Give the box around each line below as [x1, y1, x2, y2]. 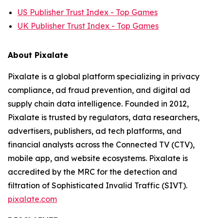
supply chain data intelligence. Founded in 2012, [8, 99, 189, 109]
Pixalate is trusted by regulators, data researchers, [8, 112, 200, 122]
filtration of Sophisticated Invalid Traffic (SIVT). [8, 181, 187, 190]
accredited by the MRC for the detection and [8, 167, 177, 177]
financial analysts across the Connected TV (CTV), [8, 140, 195, 149]
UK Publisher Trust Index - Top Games [18, 21, 159, 31]
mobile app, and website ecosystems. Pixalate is [8, 153, 188, 163]
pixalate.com [8, 194, 57, 204]
